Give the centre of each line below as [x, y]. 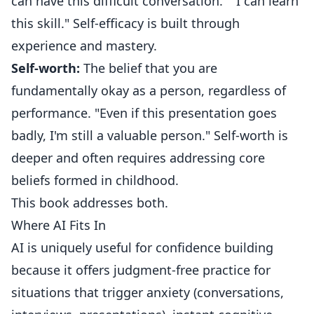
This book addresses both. [90, 203]
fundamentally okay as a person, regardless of [149, 90]
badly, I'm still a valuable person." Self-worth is [150, 135]
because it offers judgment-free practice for [141, 270]
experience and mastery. [84, 46]
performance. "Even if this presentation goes [144, 113]
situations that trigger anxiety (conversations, [148, 292]
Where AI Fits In [59, 225]
